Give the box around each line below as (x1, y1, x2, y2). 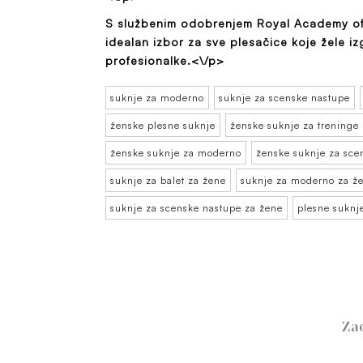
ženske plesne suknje (110, 118, 216, 131)
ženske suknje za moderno (110, 146, 241, 159)
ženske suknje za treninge (230, 118, 359, 131)
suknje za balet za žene (110, 173, 226, 186)
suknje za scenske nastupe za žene (110, 201, 283, 214)
